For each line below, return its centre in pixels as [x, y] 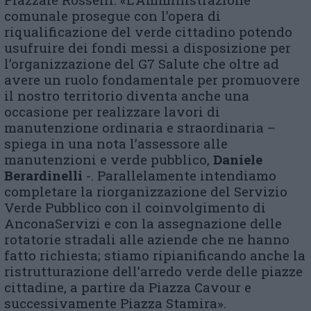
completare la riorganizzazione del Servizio [146, 192]
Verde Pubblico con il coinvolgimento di [135, 208]
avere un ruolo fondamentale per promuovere [152, 80]
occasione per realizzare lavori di [112, 112]
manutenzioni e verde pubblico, [109, 160]
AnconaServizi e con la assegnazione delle [143, 224]
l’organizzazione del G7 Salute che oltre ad [142, 64]
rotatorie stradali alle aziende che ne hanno [147, 239]
